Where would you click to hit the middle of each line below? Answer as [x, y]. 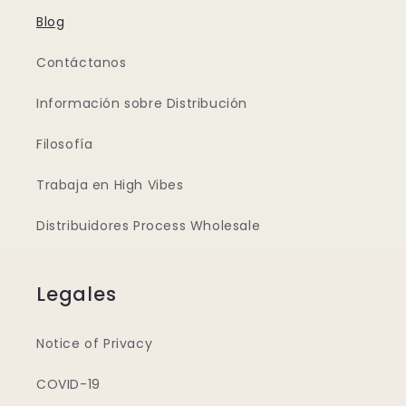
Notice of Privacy [95, 344]
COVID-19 [68, 385]
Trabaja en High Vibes [110, 185]
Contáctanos [82, 63]
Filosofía [65, 145]
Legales [77, 295]
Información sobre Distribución [142, 104]
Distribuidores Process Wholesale [149, 226]
